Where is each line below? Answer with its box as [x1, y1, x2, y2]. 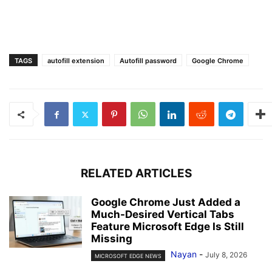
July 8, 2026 [205, 250, 247, 260]
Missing [91, 233, 132, 245]
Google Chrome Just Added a [91, 196, 240, 209]
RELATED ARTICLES [80, 166, 192, 181]
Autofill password [120, 56, 177, 66]
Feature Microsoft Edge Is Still [91, 220, 244, 233]
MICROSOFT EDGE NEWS [95, 252, 161, 259]
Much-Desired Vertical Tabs [91, 208, 234, 221]
